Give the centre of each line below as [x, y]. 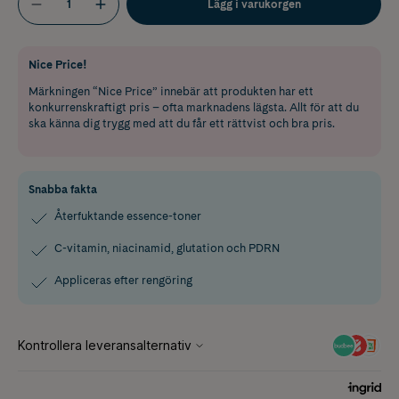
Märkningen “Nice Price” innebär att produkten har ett [171, 91]
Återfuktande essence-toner [128, 216]
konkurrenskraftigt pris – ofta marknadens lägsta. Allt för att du [194, 107]
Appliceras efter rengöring [123, 280]
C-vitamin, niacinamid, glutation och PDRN [167, 248]
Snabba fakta [63, 189]
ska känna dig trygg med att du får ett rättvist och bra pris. [182, 123]
